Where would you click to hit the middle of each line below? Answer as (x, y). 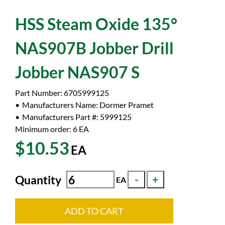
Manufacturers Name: (61, 105)
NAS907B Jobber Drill (94, 48)
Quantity (38, 180)
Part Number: (39, 93)
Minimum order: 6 (46, 129)
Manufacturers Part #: (61, 117)
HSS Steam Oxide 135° (96, 24)
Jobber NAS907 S (77, 72)
